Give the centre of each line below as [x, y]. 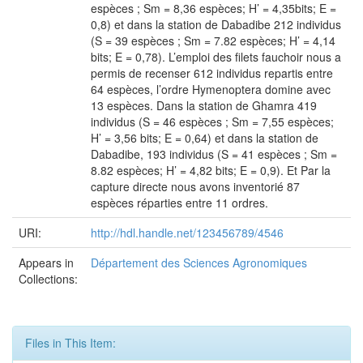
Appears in [46, 263]
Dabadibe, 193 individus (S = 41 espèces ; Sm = [214, 154]
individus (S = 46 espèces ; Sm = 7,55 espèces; [212, 122]
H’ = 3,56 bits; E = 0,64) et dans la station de [205, 138]
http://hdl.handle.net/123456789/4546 [187, 233]
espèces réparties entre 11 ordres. [179, 203]
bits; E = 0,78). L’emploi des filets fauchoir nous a [216, 57]
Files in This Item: [70, 343]
